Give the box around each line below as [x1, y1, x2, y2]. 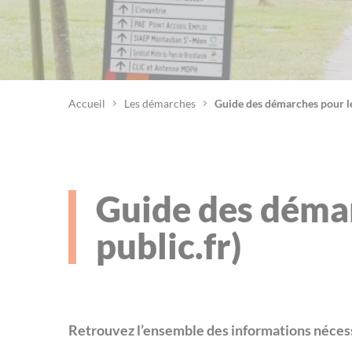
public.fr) [96, 224, 242, 267]
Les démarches [124, 97, 198, 110]
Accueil [68, 97, 105, 110]
